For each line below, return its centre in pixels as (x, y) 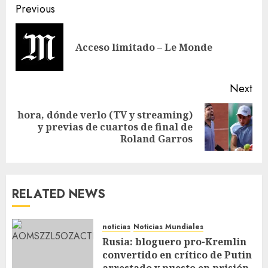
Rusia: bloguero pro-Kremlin (174, 241)
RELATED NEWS (59, 194)
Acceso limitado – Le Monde (144, 47)
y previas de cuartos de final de (115, 127)
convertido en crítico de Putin (177, 255)
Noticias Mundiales (168, 226)
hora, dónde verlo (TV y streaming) (105, 115)
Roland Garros (156, 138)
